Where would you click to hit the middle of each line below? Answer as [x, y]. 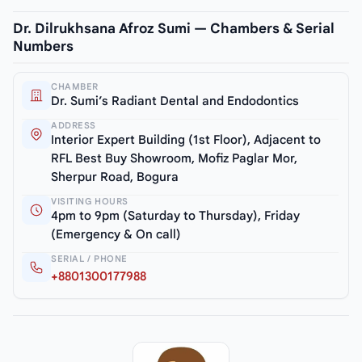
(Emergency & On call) [116, 234]
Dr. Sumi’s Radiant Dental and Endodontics [175, 101]
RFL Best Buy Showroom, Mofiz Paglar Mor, [174, 158]
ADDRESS [74, 125]
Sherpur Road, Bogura [115, 177]
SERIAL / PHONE [89, 258]
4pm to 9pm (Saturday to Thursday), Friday [175, 215]
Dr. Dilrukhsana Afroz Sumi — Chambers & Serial [174, 28]
